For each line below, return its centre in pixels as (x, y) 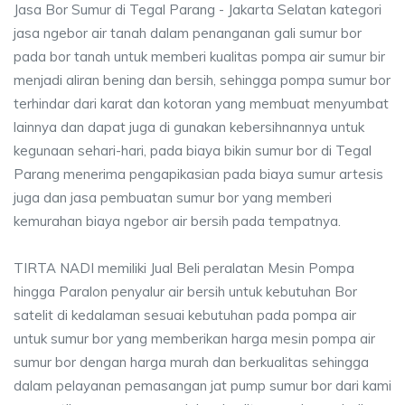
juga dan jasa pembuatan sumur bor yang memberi (173, 198)
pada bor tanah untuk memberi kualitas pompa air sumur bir (199, 57)
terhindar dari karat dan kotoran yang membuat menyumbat (201, 104)
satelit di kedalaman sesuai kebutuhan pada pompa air (185, 315)
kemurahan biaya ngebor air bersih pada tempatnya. (177, 221)
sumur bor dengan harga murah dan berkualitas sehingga (191, 362)
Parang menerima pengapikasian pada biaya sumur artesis (198, 174)
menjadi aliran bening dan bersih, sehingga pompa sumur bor (202, 80)
